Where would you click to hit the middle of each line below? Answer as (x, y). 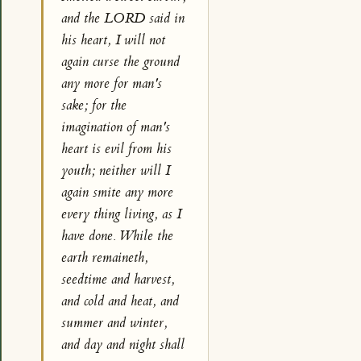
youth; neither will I (116, 170)
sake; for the (94, 105)
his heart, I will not (114, 40)
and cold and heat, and (120, 301)
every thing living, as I (122, 214)
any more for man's (112, 83)
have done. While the (118, 236)
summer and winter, (115, 323)
